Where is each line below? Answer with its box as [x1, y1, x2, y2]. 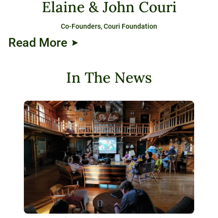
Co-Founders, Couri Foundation [61, 22, 157, 30]
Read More [8, 35, 67, 50]
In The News [66, 68, 152, 87]
